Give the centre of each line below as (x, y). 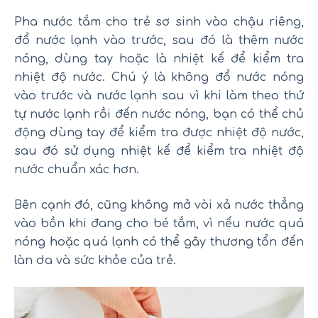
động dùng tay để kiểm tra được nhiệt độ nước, (159, 132)
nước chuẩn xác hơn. (77, 169)
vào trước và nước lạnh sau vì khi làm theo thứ (159, 95)
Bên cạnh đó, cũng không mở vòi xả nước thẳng (159, 205)
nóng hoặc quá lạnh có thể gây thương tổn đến (159, 242)
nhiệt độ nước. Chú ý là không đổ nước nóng (159, 77)
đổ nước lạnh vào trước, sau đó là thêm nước (159, 40)
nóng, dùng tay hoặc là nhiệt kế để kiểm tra (159, 59)
